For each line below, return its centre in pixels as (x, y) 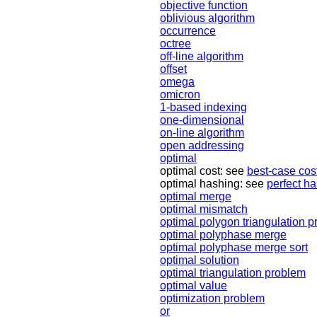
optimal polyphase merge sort (234, 248)
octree (175, 44)
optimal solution (200, 260)
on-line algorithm (202, 133)
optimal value (194, 286)
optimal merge (196, 197)
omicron (180, 95)
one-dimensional (202, 120)
